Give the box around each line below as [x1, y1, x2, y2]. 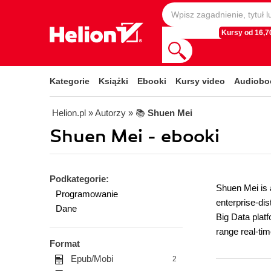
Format [50, 238, 80, 249]
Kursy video [175, 76, 225, 86]
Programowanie [56, 189, 118, 199]
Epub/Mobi [71, 253, 113, 264]
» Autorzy [88, 108, 126, 118]
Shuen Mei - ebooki [50, 125, 220, 148]
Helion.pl [52, 108, 86, 118]
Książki [99, 76, 128, 86]
